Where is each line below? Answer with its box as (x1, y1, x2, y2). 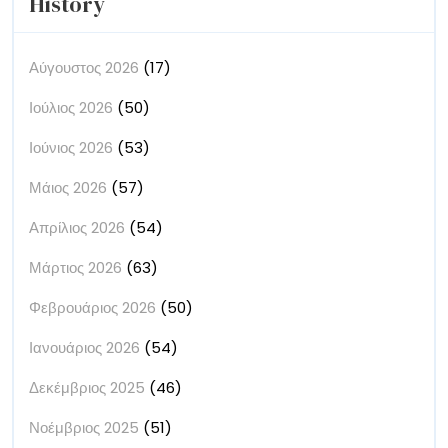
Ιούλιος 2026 (29, 96, 113, 118)
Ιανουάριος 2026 (29, 336, 140, 358)
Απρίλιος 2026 (29, 216, 125, 238)
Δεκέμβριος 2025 (29, 376, 145, 398)
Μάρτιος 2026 (29, 256, 122, 278)
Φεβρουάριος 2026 (29, 296, 156, 318)
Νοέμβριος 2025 (29, 416, 139, 438)
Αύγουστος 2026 (29, 56, 139, 78)
